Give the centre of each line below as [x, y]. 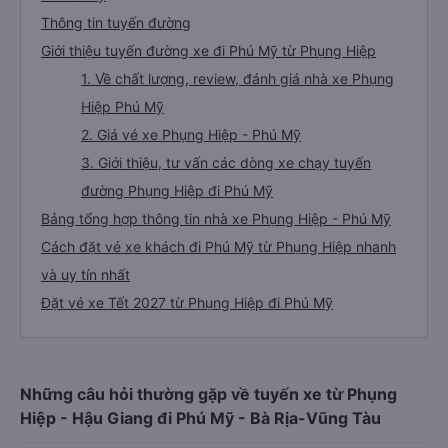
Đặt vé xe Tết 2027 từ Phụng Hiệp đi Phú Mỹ [187, 302]
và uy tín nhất [85, 274]
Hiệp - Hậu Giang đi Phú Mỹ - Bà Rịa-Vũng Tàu [200, 418]
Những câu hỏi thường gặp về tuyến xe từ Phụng [208, 394]
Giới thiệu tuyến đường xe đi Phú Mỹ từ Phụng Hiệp [208, 50]
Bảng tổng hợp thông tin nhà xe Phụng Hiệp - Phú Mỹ [216, 218]
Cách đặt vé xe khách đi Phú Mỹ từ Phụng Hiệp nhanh [218, 246]
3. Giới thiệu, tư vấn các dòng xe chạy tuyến [226, 162]
